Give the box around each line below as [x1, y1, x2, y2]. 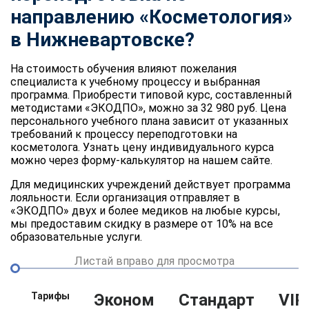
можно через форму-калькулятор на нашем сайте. [10, 153, 272, 167]
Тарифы [31, 290, 70, 301]
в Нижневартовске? [10, 28, 195, 51]
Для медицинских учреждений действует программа [10, 177, 290, 191]
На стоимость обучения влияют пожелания [10, 61, 237, 75]
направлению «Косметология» [10, 5, 292, 28]
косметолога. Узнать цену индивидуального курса [10, 140, 274, 154]
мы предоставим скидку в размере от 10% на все [10, 217, 273, 230]
